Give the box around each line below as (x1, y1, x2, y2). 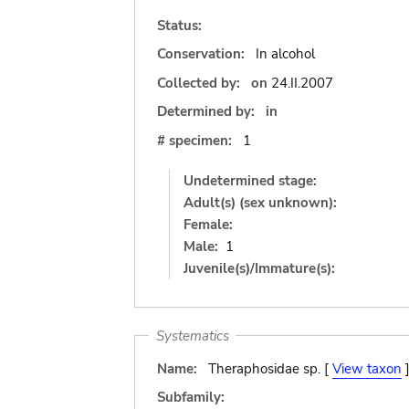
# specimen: (157, 131, 232, 150)
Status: (157, 16, 202, 35)
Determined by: (157, 102, 255, 121)
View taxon (331, 359, 402, 378)
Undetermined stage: (184, 171, 317, 190)
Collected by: (157, 73, 244, 92)
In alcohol (255, 45, 315, 63)
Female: (184, 215, 233, 234)
